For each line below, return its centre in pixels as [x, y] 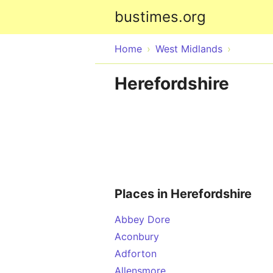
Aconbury [137, 236]
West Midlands [189, 49]
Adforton [136, 253]
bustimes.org [160, 17]
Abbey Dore [142, 219]
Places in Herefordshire [183, 194]
